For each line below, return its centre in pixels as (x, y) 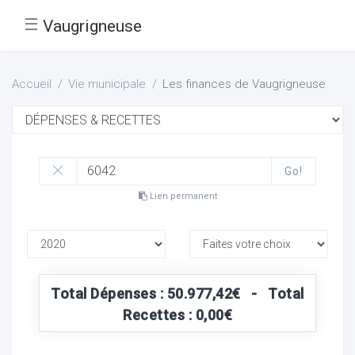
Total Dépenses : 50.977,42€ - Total (177, 293)
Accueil (32, 84)
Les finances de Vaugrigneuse (244, 84)
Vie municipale (107, 84)
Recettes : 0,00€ (177, 315)
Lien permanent (182, 196)
